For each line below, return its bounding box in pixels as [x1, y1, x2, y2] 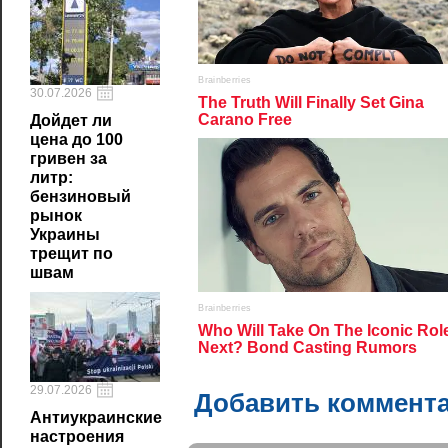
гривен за [30, 150, 107, 167]
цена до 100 [30, 131, 123, 148]
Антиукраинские [30, 409, 162, 426]
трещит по [30, 245, 113, 262]
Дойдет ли [30, 112, 112, 129]
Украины [30, 226, 100, 243]
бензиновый [30, 188, 131, 205]
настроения [30, 428, 124, 445]
